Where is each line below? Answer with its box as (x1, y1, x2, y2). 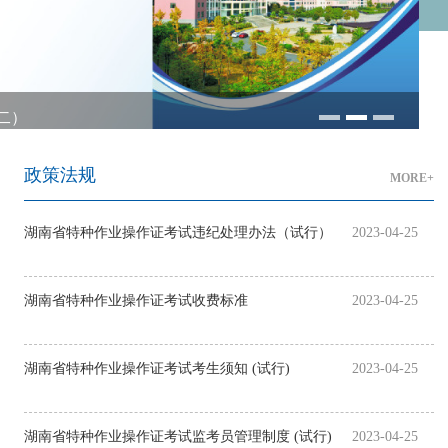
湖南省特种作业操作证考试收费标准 (24, 293, 248, 309)
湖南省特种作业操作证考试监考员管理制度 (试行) (24, 429, 332, 445)
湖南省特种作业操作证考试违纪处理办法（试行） (24, 225, 332, 241)
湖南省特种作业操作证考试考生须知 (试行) (252, 361, 290, 377)
